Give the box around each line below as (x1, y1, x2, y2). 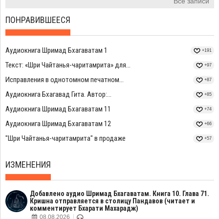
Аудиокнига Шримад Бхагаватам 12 (5, 119, 111, 128)
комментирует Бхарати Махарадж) (30, 204, 138, 212)
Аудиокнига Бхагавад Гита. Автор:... (5, 90, 111, 99)
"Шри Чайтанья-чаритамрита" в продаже (5, 134, 126, 143)
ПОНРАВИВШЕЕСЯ (5, 15, 70, 25)
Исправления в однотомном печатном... (5, 75, 124, 84)
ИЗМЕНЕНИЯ (5, 159, 51, 170)
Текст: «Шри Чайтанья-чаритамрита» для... (5, 61, 131, 69)
